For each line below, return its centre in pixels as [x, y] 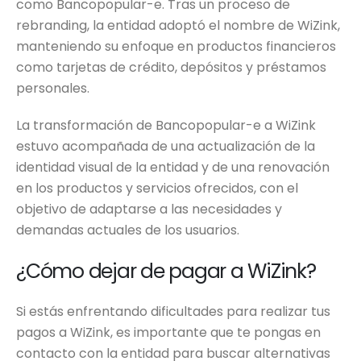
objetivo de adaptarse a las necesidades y [149, 210]
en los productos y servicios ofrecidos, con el [157, 189]
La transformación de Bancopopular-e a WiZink [166, 126]
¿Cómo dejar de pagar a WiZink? [166, 272]
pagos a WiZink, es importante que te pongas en [168, 333]
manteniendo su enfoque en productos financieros [176, 47]
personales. [53, 89]
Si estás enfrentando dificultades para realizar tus [173, 312]
